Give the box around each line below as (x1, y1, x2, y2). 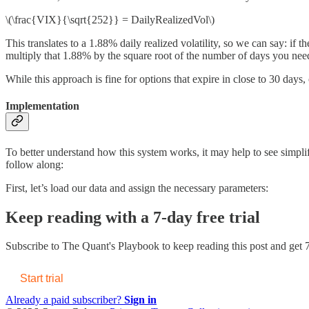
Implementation (6, 100, 79, 112)
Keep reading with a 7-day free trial (6, 208, 260, 226)
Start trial (20, 272, 63, 285)
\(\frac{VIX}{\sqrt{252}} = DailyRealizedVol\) (6, 14, 215, 26)
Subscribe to (6, 240, 62, 252)
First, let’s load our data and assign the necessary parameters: (6, 181, 268, 194)
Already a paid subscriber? (6, 294, 124, 306)
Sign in (124, 294, 157, 306)
